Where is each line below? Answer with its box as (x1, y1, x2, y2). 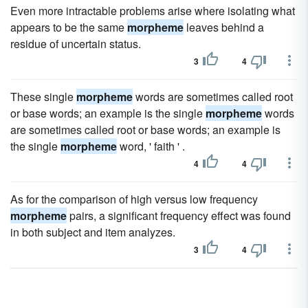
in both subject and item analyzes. (10, 224, 175, 240)
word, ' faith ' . (117, 138, 185, 154)
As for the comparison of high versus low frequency (10, 191, 258, 207)
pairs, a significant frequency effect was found (67, 208, 291, 223)
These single (10, 89, 76, 104)
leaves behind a (184, 19, 264, 35)
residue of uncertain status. (10, 36, 141, 52)
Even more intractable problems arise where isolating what (10, 3, 295, 19)
